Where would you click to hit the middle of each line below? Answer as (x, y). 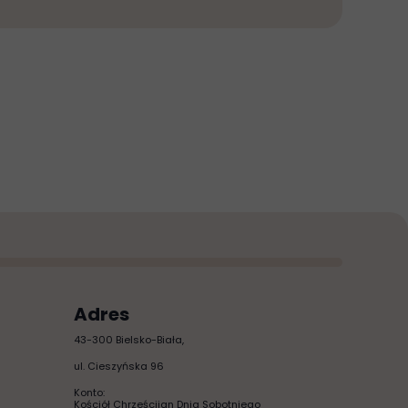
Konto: (89, 393)
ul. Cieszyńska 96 (119, 366)
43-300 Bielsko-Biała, (129, 340)
